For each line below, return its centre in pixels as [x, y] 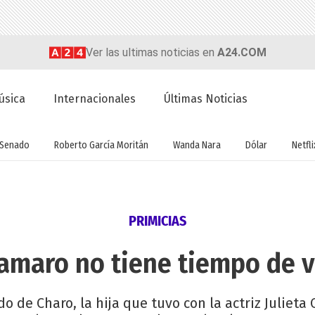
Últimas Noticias [206, 99]
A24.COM [242, 52]
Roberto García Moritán [101, 145]
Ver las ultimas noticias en [151, 52]
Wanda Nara [197, 145]
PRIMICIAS [157, 221]
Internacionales [95, 99]
